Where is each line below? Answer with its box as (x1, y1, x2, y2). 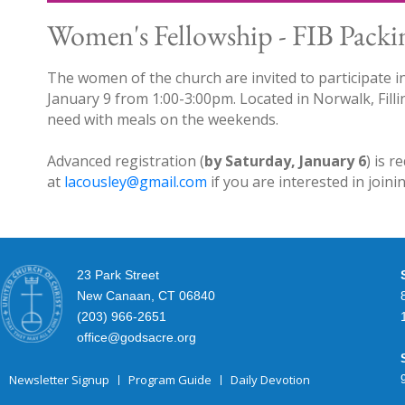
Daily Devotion (231, 372, 310, 389)
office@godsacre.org (77, 330, 196, 345)
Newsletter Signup (9, 372, 109, 389)
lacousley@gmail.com (64, 172, 207, 193)
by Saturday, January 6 (204, 151, 366, 172)
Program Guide (128, 372, 212, 389)
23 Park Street (77, 268, 159, 283)
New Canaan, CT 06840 (77, 288, 215, 304)
